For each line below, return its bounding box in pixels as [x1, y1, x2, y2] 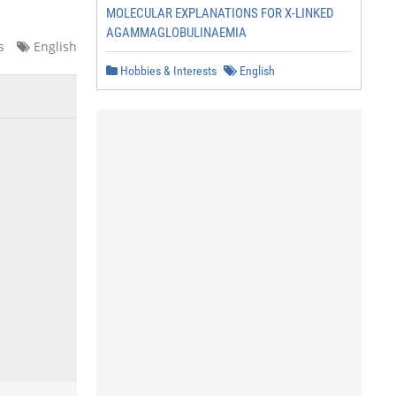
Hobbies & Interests [118, 64, 217, 78]
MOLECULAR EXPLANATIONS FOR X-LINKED [106, 5, 334, 21]
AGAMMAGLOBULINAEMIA [106, 25, 247, 41]
